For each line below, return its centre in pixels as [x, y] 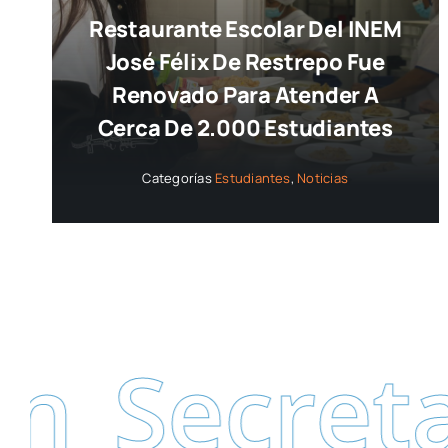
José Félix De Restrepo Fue [245, 62]
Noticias [323, 178]
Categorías [179, 178]
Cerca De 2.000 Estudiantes [245, 128]
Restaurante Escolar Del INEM [245, 29]
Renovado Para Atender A [245, 95]
